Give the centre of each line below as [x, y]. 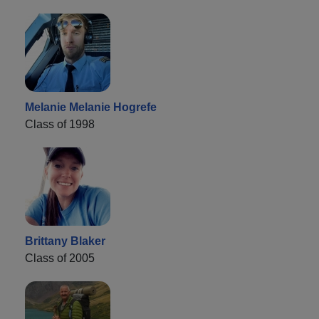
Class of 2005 [60, 258]
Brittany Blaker [65, 241]
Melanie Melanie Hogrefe [91, 107]
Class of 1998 [60, 124]
